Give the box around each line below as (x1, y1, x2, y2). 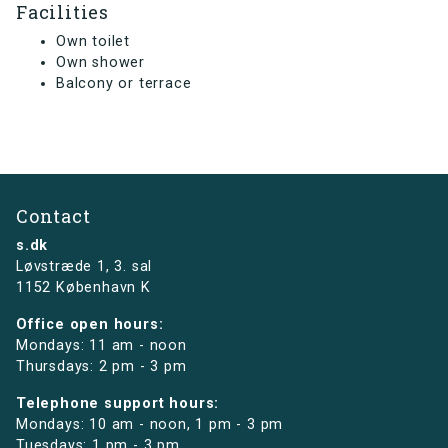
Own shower (56, 54, 145, 72)
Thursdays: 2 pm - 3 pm (16, 358, 187, 376)
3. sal (114, 258, 153, 276)
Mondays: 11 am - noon (16, 337, 187, 355)
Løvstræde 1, (16, 258, 115, 276)
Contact (16, 204, 91, 229)
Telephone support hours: (16, 395, 220, 413)
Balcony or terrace (56, 75, 192, 93)
